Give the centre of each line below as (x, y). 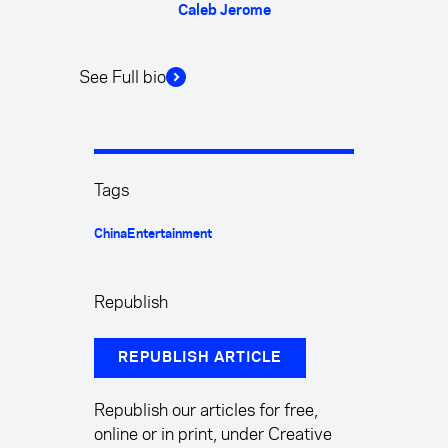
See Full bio (122, 76)
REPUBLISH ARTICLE (200, 357)
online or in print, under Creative (213, 433)
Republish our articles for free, (206, 409)
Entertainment (169, 233)
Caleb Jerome (224, 10)
